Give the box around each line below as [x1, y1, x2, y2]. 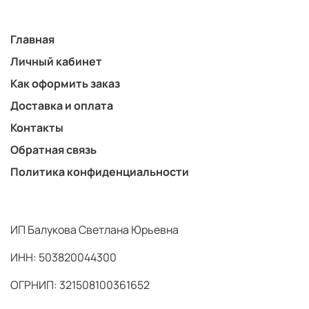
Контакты [10, 119, 63, 135]
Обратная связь [10, 141, 97, 157]
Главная [10, 31, 54, 47]
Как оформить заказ [10, 75, 120, 91]
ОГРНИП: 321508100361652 [10, 277, 150, 292]
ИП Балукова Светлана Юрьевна [10, 221, 179, 237]
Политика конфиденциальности [10, 163, 189, 179]
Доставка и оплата [10, 97, 113, 113]
